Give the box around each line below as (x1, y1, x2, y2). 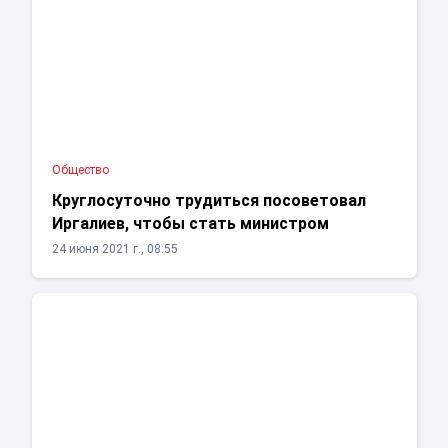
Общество (51, 163, 109, 178)
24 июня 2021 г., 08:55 (51, 242, 178, 257)
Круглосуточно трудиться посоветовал (51, 191, 366, 211)
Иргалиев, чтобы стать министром (51, 214, 329, 234)
